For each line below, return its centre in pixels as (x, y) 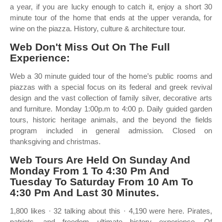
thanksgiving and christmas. (55, 141)
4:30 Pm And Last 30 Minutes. (84, 193)
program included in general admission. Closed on (111, 131)
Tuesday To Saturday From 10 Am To (102, 182)
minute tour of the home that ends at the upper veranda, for (111, 18)
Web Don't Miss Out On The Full (90, 47)
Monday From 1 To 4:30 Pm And (90, 171)
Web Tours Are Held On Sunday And (100, 160)
